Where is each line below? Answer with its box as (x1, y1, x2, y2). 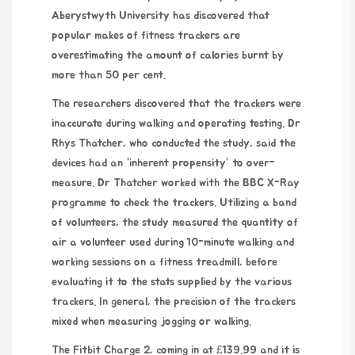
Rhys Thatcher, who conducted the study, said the (52, 137, 296, 149)
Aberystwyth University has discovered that (52, 10, 269, 21)
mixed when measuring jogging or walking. (52, 315, 251, 327)
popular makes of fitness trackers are (52, 29, 240, 41)
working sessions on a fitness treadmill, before (52, 256, 277, 268)
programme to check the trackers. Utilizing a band (52, 197, 296, 208)
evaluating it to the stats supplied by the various (52, 276, 292, 288)
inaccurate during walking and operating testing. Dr (52, 117, 300, 129)
